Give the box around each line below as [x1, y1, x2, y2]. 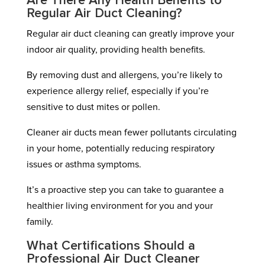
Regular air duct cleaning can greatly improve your [26, 29, 234, 38]
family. [26, 217, 53, 227]
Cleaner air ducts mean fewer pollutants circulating [26, 128, 237, 137]
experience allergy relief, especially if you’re [26, 86, 209, 96]
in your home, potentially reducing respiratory [26, 144, 215, 153]
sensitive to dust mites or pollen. [26, 102, 160, 112]
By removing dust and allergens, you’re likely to [26, 70, 222, 80]
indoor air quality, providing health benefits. [26, 45, 205, 54]
